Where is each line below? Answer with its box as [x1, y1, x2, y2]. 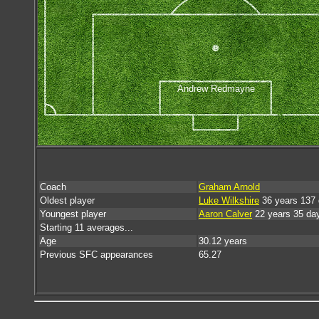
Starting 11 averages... [40, 222, 133, 233]
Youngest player [40, 209, 106, 219]
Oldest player [40, 195, 95, 206]
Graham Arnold [199, 182, 260, 192]
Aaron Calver [199, 209, 252, 219]
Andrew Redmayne [177, 83, 255, 94]
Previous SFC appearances [40, 249, 153, 260]
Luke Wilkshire [199, 195, 259, 206]
